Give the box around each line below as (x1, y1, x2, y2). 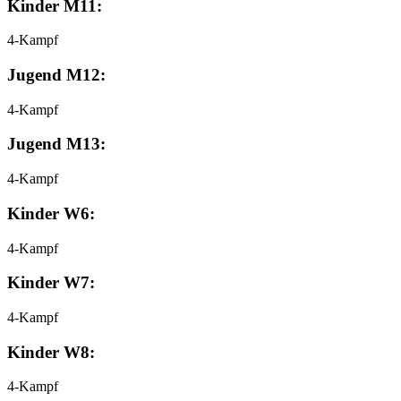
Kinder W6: (7, 203, 95, 223)
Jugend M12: (7, 64, 106, 84)
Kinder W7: (7, 273, 95, 293)
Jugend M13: (7, 134, 106, 154)
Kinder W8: (7, 342, 95, 362)
